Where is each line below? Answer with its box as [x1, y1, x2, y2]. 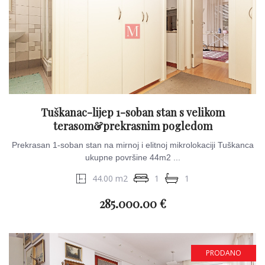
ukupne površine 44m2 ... [85, 153, 180, 162]
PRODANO [206, 248, 241, 258]
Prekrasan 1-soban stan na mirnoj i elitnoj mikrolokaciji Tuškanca [11, 140, 254, 150]
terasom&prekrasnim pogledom [53, 119, 212, 133]
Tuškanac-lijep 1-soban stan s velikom [40, 105, 225, 119]
